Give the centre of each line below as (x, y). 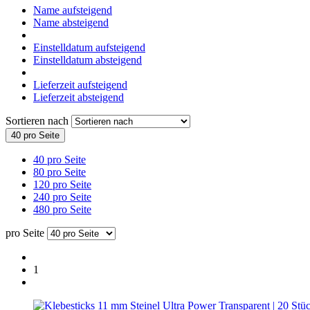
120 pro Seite (62, 184)
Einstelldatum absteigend (88, 60)
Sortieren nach (38, 120)
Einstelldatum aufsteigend (89, 47)
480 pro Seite (62, 209)
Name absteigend (71, 22)
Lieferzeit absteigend (79, 97)
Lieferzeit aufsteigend (80, 84)
